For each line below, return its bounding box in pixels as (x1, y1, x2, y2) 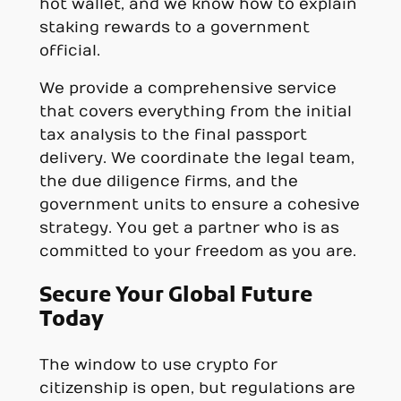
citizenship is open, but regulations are (38, 379, 355, 397)
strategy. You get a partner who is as (38, 219, 339, 238)
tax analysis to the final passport (38, 126, 307, 145)
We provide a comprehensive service (38, 80, 337, 98)
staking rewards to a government (38, 18, 310, 37)
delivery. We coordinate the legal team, (38, 149, 354, 168)
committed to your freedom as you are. (38, 243, 356, 261)
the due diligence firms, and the (38, 173, 298, 192)
